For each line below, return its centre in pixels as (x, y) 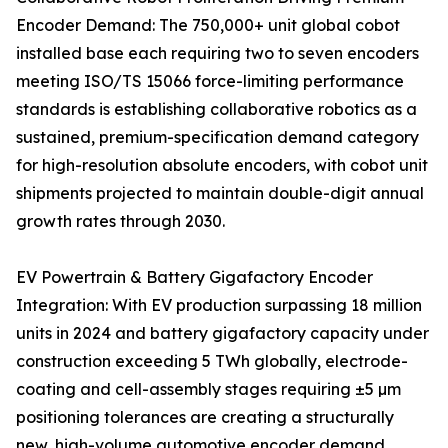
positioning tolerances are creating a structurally (205, 417)
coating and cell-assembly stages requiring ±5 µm (208, 389)
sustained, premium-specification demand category (217, 137)
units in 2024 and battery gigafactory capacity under (222, 333)
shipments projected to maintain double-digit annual (220, 193)
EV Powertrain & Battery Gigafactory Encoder (194, 277)
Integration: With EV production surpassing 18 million (219, 305)
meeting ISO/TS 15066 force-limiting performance (210, 81)
